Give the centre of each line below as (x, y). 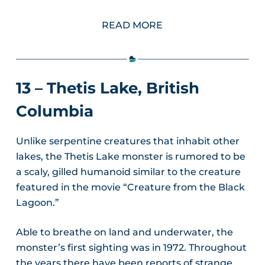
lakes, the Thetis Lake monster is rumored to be (130, 156)
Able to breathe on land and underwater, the (124, 232)
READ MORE (132, 25)
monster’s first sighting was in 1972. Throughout (131, 247)
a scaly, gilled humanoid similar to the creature (128, 172)
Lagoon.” (37, 202)
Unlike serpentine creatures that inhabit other (127, 141)
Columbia (54, 111)
